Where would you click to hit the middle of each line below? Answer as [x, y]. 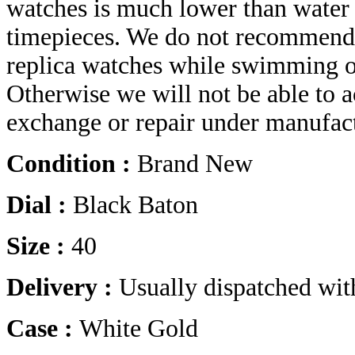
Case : [43, 329]
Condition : [72, 164]
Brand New [195, 164]
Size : [39, 246]
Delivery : [63, 288]
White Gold [139, 329]
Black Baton [136, 205]
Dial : [40, 205]
